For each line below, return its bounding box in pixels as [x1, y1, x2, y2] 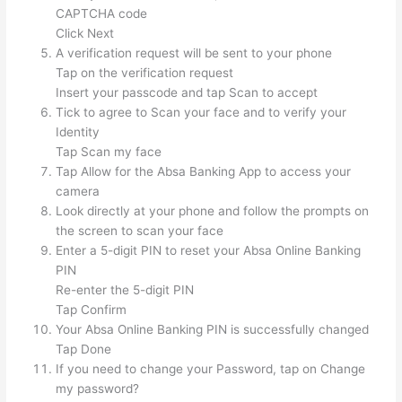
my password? [56, 381, 140, 397]
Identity [56, 125, 100, 140]
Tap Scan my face [56, 144, 162, 160]
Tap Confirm [56, 302, 127, 318]
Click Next [56, 26, 115, 41]
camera [56, 184, 100, 199]
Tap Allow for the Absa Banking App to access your [56, 164, 352, 179]
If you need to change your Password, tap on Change [56, 362, 366, 377]
